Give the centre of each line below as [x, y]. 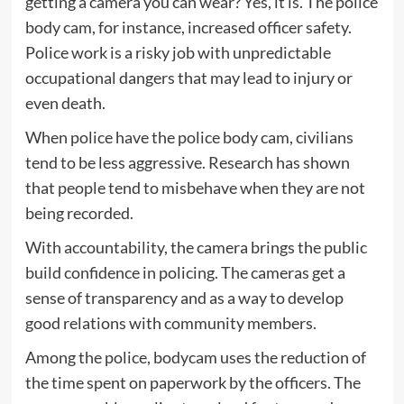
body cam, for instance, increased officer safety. [188, 28]
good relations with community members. [170, 323]
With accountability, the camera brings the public [196, 248]
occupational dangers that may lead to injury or [188, 78]
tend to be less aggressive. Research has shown [187, 163]
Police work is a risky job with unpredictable [178, 53]
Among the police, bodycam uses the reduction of [195, 358]
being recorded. [79, 213]
